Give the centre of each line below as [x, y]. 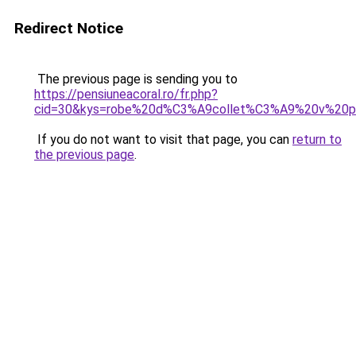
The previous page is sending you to [136, 79]
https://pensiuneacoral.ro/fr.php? [126, 94]
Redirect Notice [69, 28]
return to [317, 139]
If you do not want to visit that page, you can [163, 139]
